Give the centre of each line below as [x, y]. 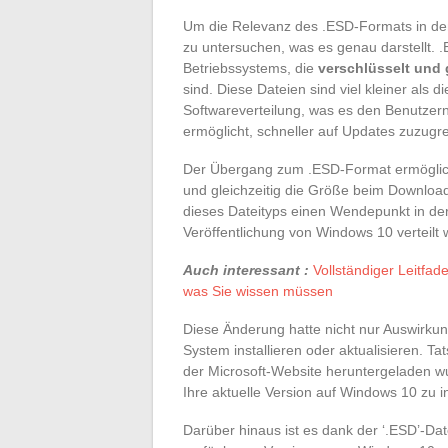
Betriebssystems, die [250, 68]
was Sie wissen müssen [258, 291]
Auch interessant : [246, 270]
